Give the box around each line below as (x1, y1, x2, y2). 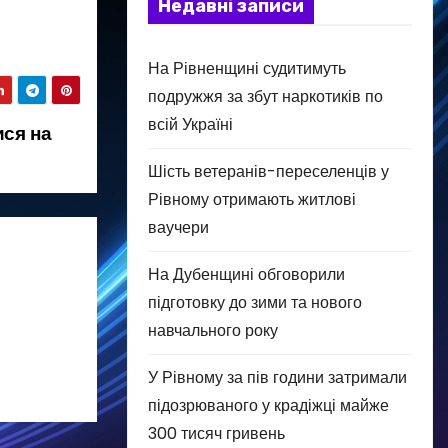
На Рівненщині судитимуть (148, 56, 346, 80)
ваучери (148, 215, 209, 239)
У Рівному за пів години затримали (148, 365, 407, 389)
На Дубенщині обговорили (148, 262, 345, 286)
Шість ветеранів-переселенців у (148, 159, 389, 183)
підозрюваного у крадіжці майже (148, 393, 389, 417)
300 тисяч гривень (148, 421, 285, 445)
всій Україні (148, 112, 233, 136)
